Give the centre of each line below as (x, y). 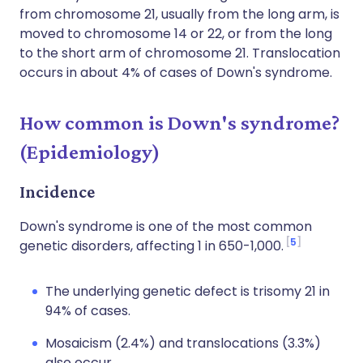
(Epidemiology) (90, 152)
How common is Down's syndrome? (179, 123)
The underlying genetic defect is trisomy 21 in (188, 291)
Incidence (57, 192)
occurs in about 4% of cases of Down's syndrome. (176, 73)
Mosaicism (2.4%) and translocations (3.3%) (183, 343)
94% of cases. (88, 311)
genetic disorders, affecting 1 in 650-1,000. (152, 246)
